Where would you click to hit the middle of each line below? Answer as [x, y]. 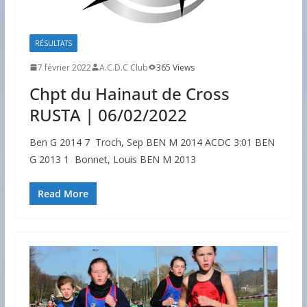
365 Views [175, 67]
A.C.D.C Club [123, 67]
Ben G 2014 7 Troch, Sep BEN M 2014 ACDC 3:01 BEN [152, 142]
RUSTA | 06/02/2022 [108, 114]
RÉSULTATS [53, 43]
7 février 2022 [64, 67]
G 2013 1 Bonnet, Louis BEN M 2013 [112, 159]
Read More [63, 193]
